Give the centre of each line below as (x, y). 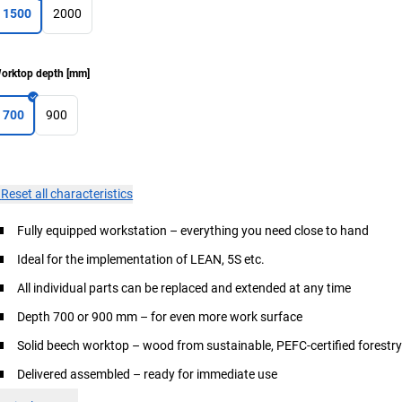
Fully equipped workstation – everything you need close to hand (193, 230)
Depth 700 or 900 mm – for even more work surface (160, 316)
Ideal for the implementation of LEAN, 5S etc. (141, 259)
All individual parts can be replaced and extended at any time (184, 288)
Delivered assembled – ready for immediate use (148, 374)
